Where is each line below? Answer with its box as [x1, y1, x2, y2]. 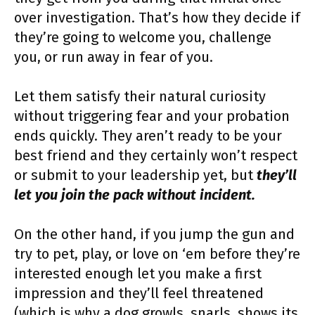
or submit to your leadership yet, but [14, 166, 253, 184]
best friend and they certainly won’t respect [14, 146, 297, 164]
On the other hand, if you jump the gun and [14, 225, 295, 243]
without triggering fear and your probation [14, 107, 290, 124]
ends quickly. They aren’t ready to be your [14, 127, 282, 144]
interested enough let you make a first [14, 264, 262, 282]
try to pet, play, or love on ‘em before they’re [14, 245, 300, 262]
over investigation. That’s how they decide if [14, 8, 300, 26]
